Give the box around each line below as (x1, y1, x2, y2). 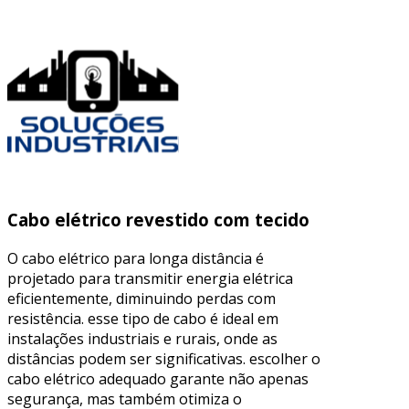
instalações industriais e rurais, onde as (7, 329, 278, 350)
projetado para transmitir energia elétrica (7, 268, 293, 289)
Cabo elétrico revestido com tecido (7, 208, 309, 232)
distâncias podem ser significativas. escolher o (7, 349, 320, 370)
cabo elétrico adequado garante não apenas (7, 369, 309, 390)
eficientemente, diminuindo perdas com (7, 288, 276, 309)
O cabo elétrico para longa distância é (7, 248, 264, 269)
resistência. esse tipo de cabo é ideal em (7, 309, 278, 330)
